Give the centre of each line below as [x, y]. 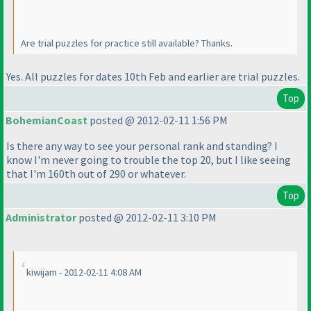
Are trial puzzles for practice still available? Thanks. [127, 43]
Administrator [41, 218]
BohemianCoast [47, 120]
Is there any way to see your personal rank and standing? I [142, 146]
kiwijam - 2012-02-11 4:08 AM [84, 272]
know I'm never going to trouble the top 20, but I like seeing [149, 160]
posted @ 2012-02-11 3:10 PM [146, 218]
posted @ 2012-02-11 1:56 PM [158, 120]
